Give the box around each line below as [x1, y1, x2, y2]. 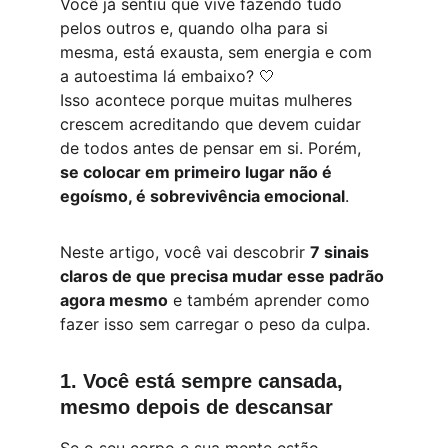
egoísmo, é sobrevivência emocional [60, 186, 345, 206]
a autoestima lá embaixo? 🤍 [60, 66, 275, 86]
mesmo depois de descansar [60, 396, 333, 418]
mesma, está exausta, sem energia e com [60, 42, 377, 62]
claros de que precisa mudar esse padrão [60, 266, 388, 286]
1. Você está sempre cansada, [60, 370, 349, 392]
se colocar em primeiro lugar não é [60, 162, 336, 182]
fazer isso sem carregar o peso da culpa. [60, 314, 370, 334]
